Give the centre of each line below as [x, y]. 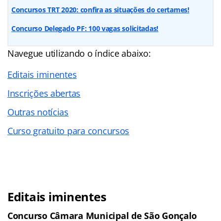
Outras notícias [38, 112]
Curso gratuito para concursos [69, 130]
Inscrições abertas [44, 93]
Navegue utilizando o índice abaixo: [79, 53]
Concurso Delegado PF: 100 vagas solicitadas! [85, 28]
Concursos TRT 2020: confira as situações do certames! [100, 9]
